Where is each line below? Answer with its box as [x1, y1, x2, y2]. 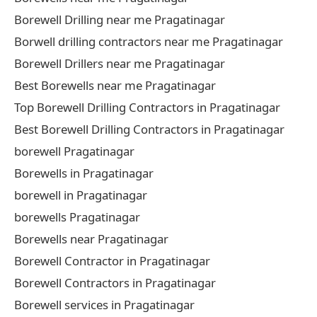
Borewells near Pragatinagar [14, 230, 168, 247]
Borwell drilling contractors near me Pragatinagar [14, 33, 283, 50]
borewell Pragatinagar [14, 142, 134, 159]
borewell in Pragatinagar [14, 186, 147, 203]
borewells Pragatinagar [14, 208, 140, 225]
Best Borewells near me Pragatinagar [14, 76, 216, 93]
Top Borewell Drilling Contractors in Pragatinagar [14, 98, 280, 115]
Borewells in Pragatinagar [14, 164, 154, 181]
